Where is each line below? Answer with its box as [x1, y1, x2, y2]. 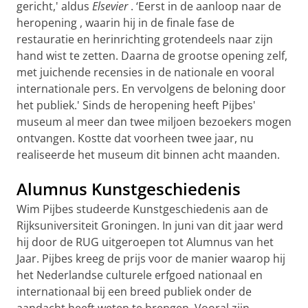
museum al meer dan [16, 114, 130, 129]
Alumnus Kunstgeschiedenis [16, 177, 241, 200]
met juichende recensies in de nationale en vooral [16, 65, 274, 80]
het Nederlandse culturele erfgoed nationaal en [16, 267, 263, 283]
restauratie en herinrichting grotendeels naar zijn [16, 32, 273, 47]
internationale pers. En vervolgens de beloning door [16, 81, 286, 96]
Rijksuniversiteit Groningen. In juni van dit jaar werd [16, 218, 283, 233]
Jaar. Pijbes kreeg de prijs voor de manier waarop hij [16, 251, 285, 266]
